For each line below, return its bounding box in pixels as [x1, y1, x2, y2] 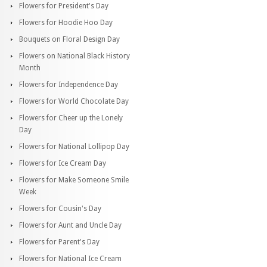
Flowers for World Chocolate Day [19, 97, 129, 105]
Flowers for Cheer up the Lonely [19, 113, 123, 122]
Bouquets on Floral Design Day [19, 35, 120, 44]
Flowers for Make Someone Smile [19, 175, 129, 184]
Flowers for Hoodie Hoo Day [19, 18, 113, 27]
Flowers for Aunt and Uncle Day [19, 221, 122, 229]
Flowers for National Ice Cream [19, 254, 122, 263]
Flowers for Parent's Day [19, 237, 100, 246]
